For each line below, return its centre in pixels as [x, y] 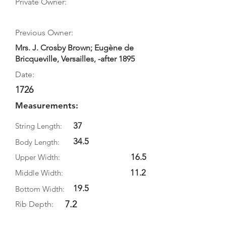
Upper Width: [38, 157]
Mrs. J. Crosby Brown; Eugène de [74, 48]
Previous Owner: [44, 33]
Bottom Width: [40, 189]
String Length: [39, 126]
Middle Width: [39, 173]
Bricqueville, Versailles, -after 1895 [75, 59]
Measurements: [47, 105]
